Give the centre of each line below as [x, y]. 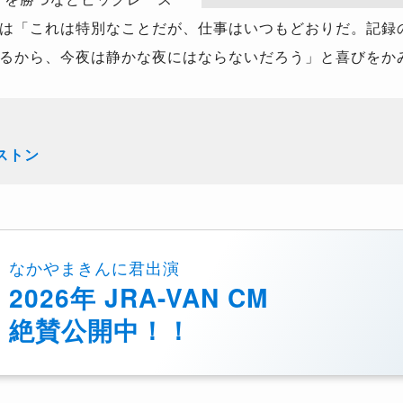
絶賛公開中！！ [100, 330]
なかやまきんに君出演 [94, 268]
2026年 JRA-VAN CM [139, 298]
